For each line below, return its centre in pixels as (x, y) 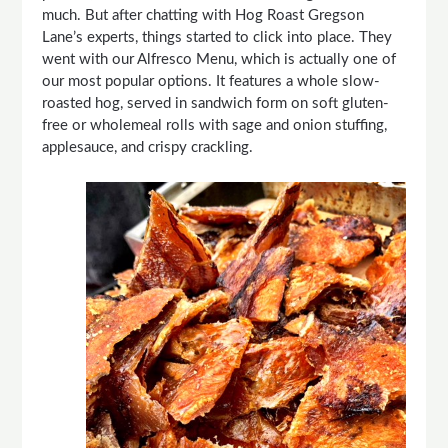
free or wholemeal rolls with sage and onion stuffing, (215, 125)
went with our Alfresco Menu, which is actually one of (219, 59)
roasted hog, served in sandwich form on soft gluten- (216, 103)
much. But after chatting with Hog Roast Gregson (203, 15)
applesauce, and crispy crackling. (148, 147)
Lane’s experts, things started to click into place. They (217, 37)
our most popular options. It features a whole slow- (211, 81)
